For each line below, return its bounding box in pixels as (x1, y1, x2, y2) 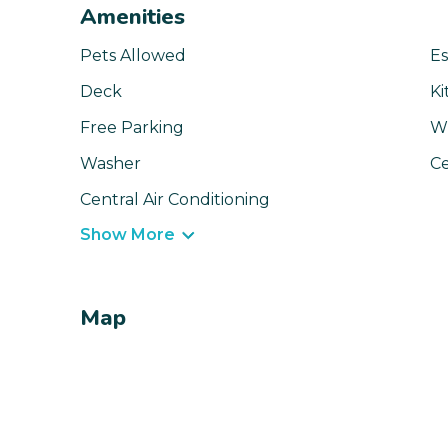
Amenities (80, 2, 185, 33)
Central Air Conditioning (80, 190, 270, 210)
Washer (80, 154, 141, 174)
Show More (80, 225, 175, 245)
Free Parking (80, 118, 184, 138)
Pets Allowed (80, 46, 186, 66)
